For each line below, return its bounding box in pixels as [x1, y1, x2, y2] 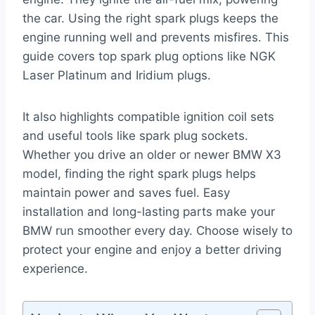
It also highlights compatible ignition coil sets [22, 110, 274, 124]
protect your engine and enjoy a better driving [22, 243, 281, 257]
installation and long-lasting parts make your [22, 205, 275, 219]
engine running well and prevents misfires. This [22, 30, 289, 45]
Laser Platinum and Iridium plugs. [22, 68, 211, 83]
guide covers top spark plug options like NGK [22, 49, 276, 64]
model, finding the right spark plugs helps [22, 167, 256, 181]
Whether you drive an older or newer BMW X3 [22, 148, 281, 162]
